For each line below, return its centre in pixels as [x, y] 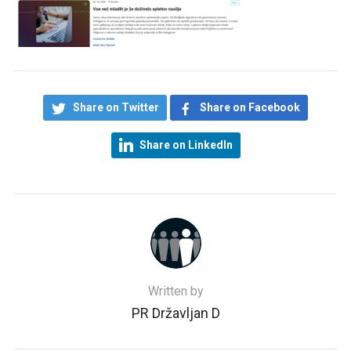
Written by [175, 291]
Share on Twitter [116, 107]
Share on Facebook [250, 107]
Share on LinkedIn [186, 145]
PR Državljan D [175, 313]
